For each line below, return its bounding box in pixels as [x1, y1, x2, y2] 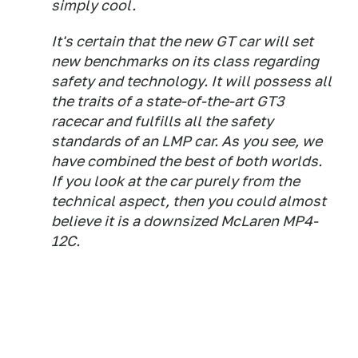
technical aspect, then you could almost [51, 193, 326, 209]
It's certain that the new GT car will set [51, 33, 313, 50]
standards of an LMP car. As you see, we [51, 133, 322, 149]
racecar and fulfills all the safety [51, 113, 273, 129]
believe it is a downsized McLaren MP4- [51, 213, 318, 229]
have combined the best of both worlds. [51, 153, 322, 169]
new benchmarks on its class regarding [51, 53, 319, 70]
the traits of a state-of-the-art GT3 [51, 93, 284, 109]
